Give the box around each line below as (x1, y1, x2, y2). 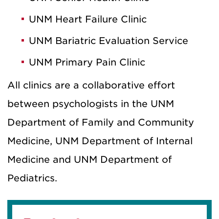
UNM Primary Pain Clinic (29, 56, 145, 68)
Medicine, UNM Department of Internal (7, 135, 193, 147)
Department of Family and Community (7, 116, 194, 128)
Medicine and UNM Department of (7, 153, 172, 165)
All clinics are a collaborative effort (7, 79, 175, 91)
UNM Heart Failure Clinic (29, 13, 147, 25)
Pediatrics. (7, 172, 57, 184)
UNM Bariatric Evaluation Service (29, 35, 188, 46)
